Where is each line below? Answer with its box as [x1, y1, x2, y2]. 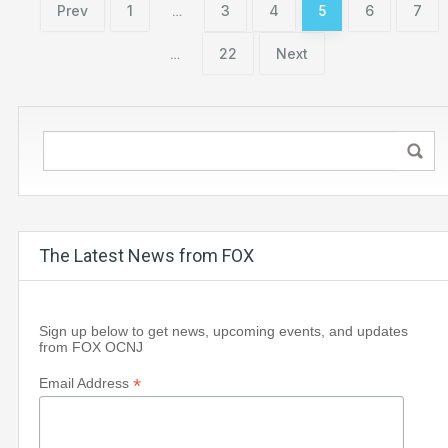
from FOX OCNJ [39, 339, 143, 356]
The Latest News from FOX [39, 245, 254, 267]
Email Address [39, 375, 133, 392]
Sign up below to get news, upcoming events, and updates [39, 323, 408, 340]
